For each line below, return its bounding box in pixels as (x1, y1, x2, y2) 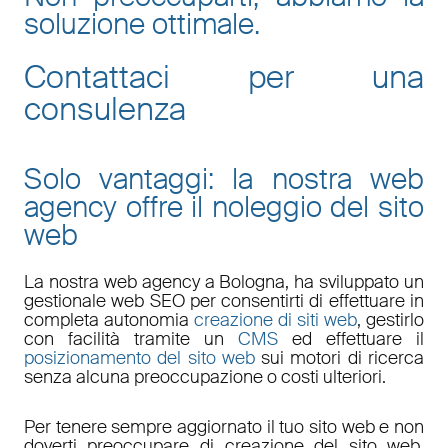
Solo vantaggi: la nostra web (23, 160, 425, 198)
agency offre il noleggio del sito (23, 188, 425, 226)
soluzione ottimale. (23, 5, 260, 43)
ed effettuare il (278, 327, 425, 352)
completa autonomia (23, 308, 194, 333)
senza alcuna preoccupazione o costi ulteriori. (23, 365, 386, 390)
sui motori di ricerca (254, 346, 425, 371)
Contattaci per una (23, 55, 425, 98)
